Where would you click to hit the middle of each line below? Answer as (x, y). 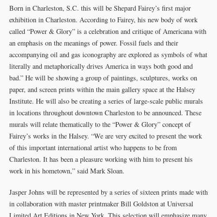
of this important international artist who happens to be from (93, 147)
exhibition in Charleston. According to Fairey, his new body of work (103, 20)
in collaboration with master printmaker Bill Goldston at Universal (101, 204)
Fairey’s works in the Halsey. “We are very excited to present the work (105, 136)
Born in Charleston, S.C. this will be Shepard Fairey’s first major (100, 8)
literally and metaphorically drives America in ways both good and (101, 66)
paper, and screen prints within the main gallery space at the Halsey (102, 89)
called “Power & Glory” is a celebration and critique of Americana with (108, 31)
